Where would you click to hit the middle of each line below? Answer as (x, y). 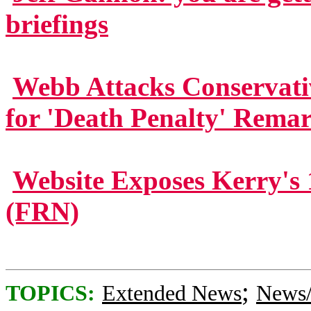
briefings (57, 24)
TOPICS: (50, 293)
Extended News (172, 293)
